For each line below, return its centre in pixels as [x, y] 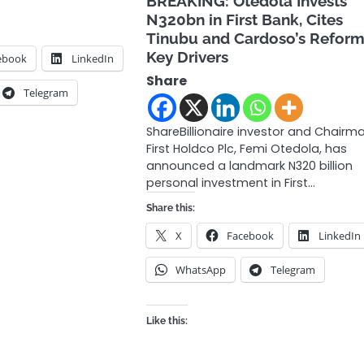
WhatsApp [201, 269]
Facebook [251, 235]
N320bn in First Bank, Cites [245, 19]
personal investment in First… [231, 182]
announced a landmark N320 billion [250, 165]
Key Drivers [188, 56]
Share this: [171, 208]
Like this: [167, 321]
